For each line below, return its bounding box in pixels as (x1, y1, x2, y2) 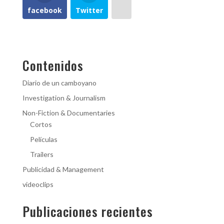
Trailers (29, 149, 53, 158)
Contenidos (22, 55, 83, 75)
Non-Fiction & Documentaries (22, 108, 115, 117)
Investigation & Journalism (22, 93, 105, 102)
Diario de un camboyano (22, 78, 96, 87)
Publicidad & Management (22, 164, 104, 173)
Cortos (29, 119, 52, 128)
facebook (27, 5, 62, 15)
